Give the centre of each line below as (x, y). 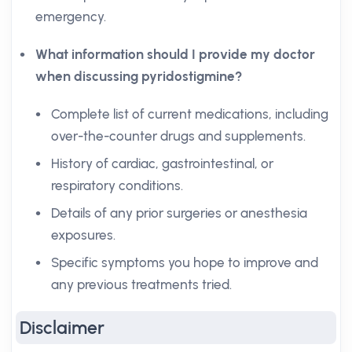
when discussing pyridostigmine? (139, 76)
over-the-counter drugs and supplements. (178, 136)
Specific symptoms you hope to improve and (185, 262)
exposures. (83, 235)
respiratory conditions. (117, 185)
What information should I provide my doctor (175, 54)
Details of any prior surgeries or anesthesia (179, 213)
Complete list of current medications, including (190, 114)
